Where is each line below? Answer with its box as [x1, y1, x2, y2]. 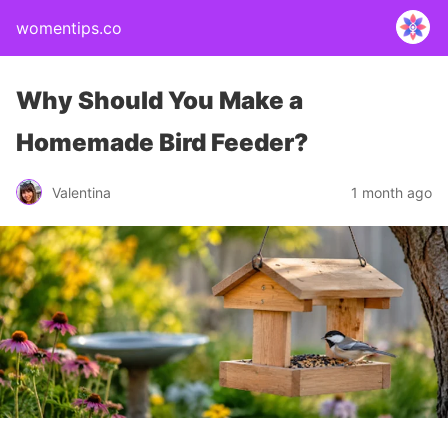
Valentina [52, 183, 111, 201]
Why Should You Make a [16, 86, 303, 115]
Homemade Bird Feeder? [16, 128, 308, 157]
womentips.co [16, 18, 122, 38]
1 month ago [351, 183, 432, 201]
